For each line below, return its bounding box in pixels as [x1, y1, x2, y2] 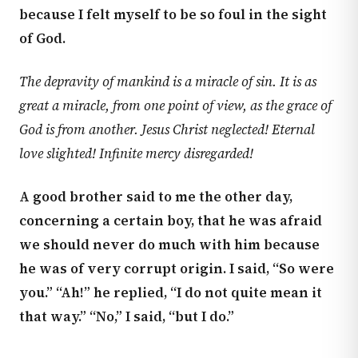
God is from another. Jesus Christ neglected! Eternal [19, 120, 315, 139]
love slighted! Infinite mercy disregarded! [19, 144, 253, 163]
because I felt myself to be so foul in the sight [19, 5, 327, 24]
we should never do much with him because [19, 235, 320, 254]
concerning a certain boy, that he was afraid [19, 211, 322, 230]
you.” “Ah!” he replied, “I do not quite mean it [19, 283, 322, 302]
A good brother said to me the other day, [19, 187, 292, 206]
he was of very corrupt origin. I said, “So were [19, 259, 334, 278]
